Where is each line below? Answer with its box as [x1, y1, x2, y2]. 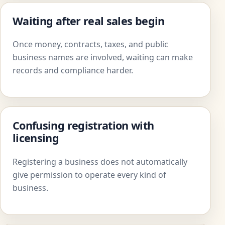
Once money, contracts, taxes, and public [13, 39, 168, 50]
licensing [13, 131, 59, 146]
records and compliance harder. [13, 65, 133, 76]
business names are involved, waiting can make [13, 52, 193, 63]
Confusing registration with [13, 118, 154, 133]
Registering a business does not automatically [13, 156, 187, 167]
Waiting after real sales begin [13, 13, 165, 28]
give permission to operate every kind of [13, 169, 166, 180]
